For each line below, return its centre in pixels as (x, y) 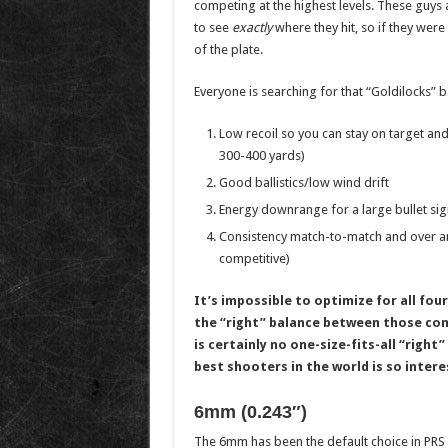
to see (212, 27)
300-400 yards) (261, 155)
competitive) (254, 258)
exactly (251, 27)
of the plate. (228, 49)
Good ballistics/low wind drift (303, 182)
